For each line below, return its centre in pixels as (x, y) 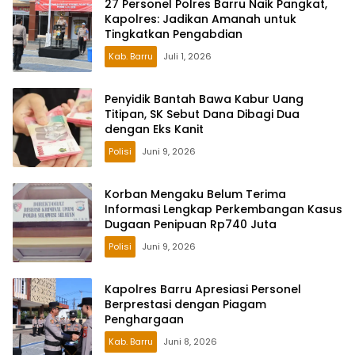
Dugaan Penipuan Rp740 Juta (191, 225)
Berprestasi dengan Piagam (185, 305)
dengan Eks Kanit (154, 130)
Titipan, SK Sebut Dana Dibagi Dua (202, 115)
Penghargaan (144, 320)
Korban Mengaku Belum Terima (195, 195)
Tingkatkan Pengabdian (174, 34)
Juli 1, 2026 (187, 57)
